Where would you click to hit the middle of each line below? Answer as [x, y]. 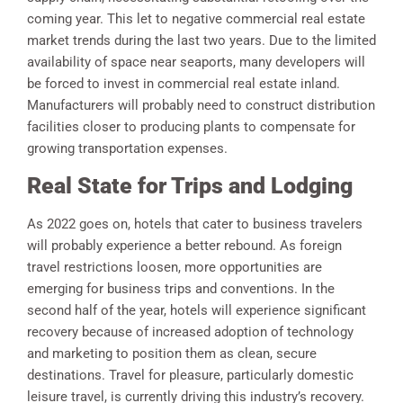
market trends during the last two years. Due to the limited [201, 40]
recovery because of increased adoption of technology [190, 331]
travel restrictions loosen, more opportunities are [175, 267]
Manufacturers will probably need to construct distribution [201, 105]
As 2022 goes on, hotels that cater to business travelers [195, 224]
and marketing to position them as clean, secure [172, 353]
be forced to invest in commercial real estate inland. [184, 83]
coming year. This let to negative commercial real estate [196, 18]
